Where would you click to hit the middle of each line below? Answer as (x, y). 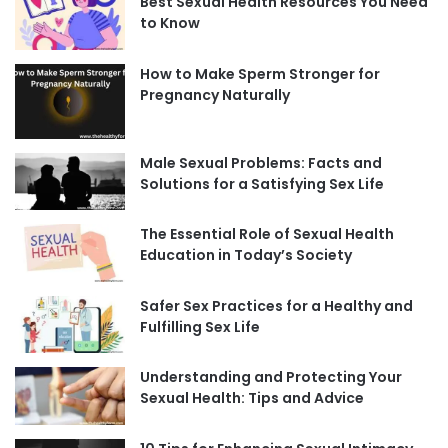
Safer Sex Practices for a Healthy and (276, 305)
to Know (170, 23)
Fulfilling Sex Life (200, 326)
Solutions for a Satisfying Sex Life (262, 183)
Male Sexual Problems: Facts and (261, 162)
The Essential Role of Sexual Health (267, 234)
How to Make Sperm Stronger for (260, 73)
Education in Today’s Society (246, 255)
